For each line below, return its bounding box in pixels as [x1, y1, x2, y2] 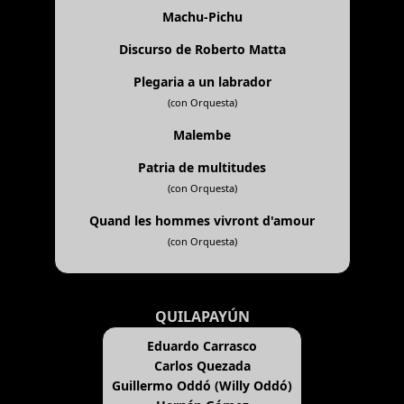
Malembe [173, 126, 231, 144]
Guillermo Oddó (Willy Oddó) [112, 377, 292, 395]
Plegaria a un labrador [133, 73, 271, 91]
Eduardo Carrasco [147, 337, 257, 355]
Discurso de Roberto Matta [118, 41, 286, 59]
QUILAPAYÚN [154, 307, 250, 327]
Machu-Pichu [161, 8, 243, 26]
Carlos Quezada [153, 357, 251, 375]
